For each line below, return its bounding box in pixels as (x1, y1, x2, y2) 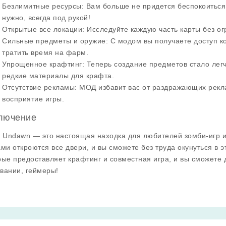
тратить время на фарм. (2, 48, 88, 56)
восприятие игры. (2, 95, 64, 103)
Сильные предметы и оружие (2, 37, 106, 45)
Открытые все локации (2, 25, 82, 33)
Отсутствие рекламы (2, 83, 75, 91)
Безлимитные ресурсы (2, 2, 82, 10)
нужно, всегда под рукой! (2, 14, 90, 22)
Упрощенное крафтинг (2, 60, 82, 68)
